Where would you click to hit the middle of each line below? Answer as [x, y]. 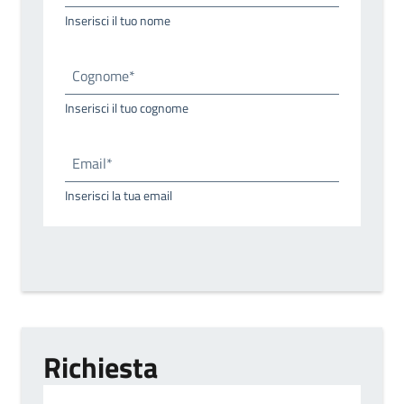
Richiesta [101, 367]
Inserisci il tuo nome [118, 20]
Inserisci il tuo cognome [127, 107]
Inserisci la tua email [119, 195]
